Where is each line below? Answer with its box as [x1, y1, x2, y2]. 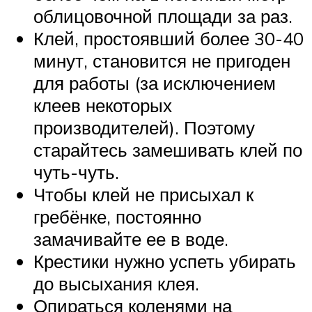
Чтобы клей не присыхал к [33, 182, 253, 205]
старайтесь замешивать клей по [33, 138, 302, 161]
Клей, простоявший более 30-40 [33, 26, 304, 49]
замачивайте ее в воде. [33, 227, 228, 250]
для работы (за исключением [33, 71, 276, 94]
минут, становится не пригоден [33, 49, 290, 72]
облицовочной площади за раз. [33, 4, 292, 27]
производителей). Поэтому [33, 116, 255, 139]
